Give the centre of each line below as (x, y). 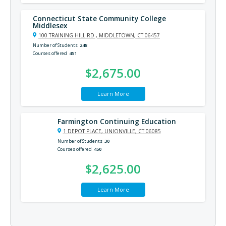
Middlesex (50, 25)
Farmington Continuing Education (117, 121)
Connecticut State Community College (99, 18)
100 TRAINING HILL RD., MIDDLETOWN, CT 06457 (99, 35)
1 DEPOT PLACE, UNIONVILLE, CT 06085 (112, 131)
